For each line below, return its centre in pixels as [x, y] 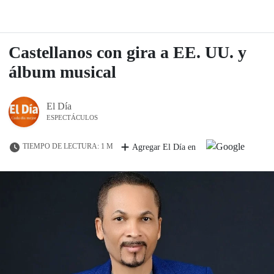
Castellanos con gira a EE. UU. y [128, 52]
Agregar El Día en [164, 147]
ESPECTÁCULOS [72, 117]
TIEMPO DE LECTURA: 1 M [68, 146]
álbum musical [62, 72]
